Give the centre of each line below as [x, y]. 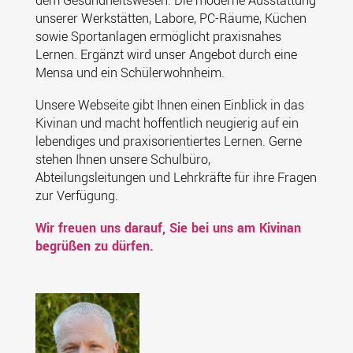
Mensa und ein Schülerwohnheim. [130, 73]
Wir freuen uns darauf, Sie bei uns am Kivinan [168, 228]
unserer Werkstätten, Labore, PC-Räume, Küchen [171, 19]
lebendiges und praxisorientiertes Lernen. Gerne [168, 141]
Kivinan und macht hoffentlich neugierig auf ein [167, 123]
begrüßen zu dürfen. [94, 246]
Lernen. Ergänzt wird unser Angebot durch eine [166, 55]
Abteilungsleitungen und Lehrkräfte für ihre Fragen [176, 178]
